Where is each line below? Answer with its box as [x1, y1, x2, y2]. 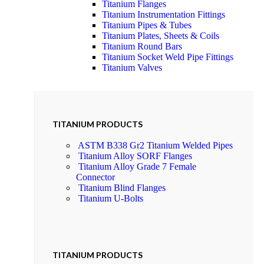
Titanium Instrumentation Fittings [102, 9, 225, 19]
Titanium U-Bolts [78, 193, 143, 203]
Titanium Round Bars [102, 41, 182, 51]
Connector [76, 171, 115, 182]
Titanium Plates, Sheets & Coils [102, 30, 219, 41]
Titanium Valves [102, 62, 162, 72]
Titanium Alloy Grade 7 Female [78, 161, 196, 171]
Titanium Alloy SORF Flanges [78, 150, 192, 161]
